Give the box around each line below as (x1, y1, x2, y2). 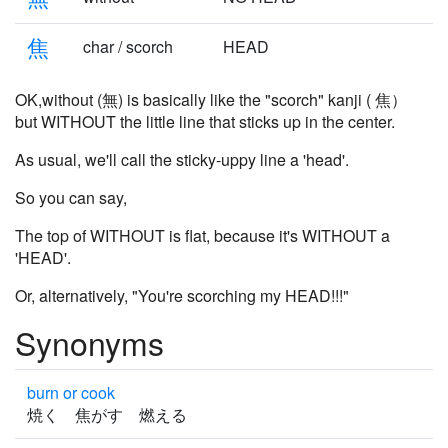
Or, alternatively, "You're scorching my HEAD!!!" (15, 284, 349, 307)
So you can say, (15, 186, 127, 209)
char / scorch (83, 35, 173, 58)
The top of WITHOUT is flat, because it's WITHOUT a (15, 224, 390, 247)
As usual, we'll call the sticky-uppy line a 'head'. (15, 148, 349, 171)
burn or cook (27, 381, 115, 404)
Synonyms (15, 319, 164, 365)
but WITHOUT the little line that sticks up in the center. (15, 110, 395, 133)
